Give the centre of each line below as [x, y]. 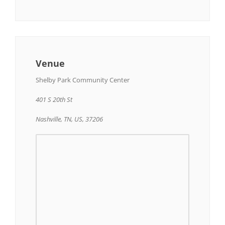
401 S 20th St [54, 99]
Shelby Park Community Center [83, 80]
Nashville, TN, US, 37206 [69, 119]
